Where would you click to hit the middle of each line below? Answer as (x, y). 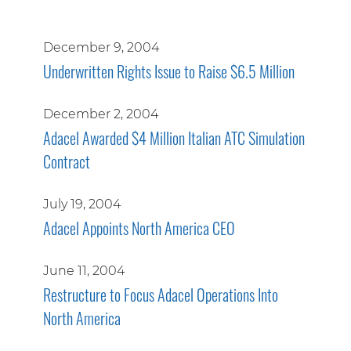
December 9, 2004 (101, 47)
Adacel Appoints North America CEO (139, 228)
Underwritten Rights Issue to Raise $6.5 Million (168, 71)
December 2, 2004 (100, 114)
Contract (66, 161)
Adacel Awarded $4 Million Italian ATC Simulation (174, 138)
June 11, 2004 (83, 271)
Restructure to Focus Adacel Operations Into (160, 295)
